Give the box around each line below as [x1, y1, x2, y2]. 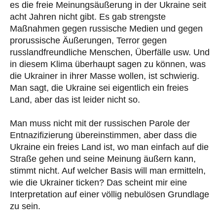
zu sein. [10, 201, 40, 211]
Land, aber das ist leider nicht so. [10, 94, 140, 105]
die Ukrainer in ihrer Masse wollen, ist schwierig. [10, 71, 199, 81]
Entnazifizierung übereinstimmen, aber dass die [10, 130, 197, 140]
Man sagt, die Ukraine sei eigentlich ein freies [10, 82, 188, 93]
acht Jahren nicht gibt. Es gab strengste [10, 11, 166, 22]
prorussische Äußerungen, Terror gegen [10, 35, 167, 45]
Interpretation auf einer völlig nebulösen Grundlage [10, 189, 209, 199]
